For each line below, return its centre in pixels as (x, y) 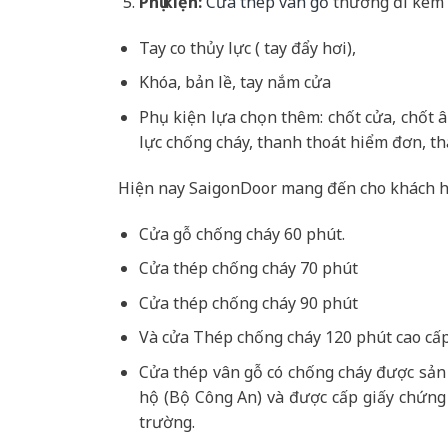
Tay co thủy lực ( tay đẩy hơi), (247, 47)
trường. (166, 422)
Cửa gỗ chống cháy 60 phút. (241, 233)
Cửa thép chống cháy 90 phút (248, 302)
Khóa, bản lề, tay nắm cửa (234, 82)
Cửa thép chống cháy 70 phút (248, 268)
